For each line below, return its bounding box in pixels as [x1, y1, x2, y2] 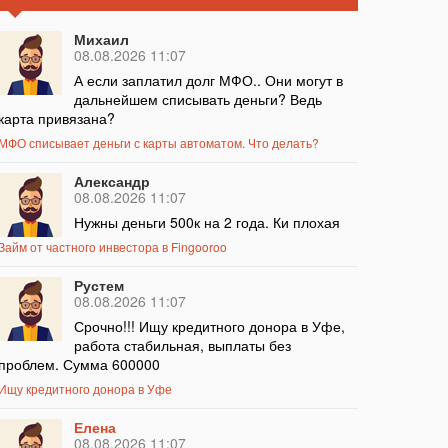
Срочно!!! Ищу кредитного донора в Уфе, [73, 316, 345, 337]
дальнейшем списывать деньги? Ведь [73, 89, 322, 110]
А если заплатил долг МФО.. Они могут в [73, 70, 343, 91]
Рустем [73, 275, 124, 296]
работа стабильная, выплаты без [73, 335, 291, 356]
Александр [73, 171, 150, 192]
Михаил [73, 29, 129, 50]
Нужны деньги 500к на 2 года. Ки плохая [73, 212, 340, 233]
